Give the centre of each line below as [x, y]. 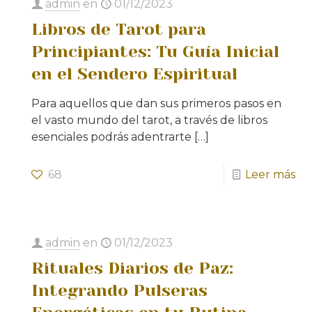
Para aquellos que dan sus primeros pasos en [157, 103]
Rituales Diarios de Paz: [133, 268]
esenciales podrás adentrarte [112, 136]
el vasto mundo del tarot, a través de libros [150, 120]
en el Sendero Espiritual [135, 73]
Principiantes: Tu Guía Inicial [156, 51]
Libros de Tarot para [119, 29]
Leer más [270, 174]
